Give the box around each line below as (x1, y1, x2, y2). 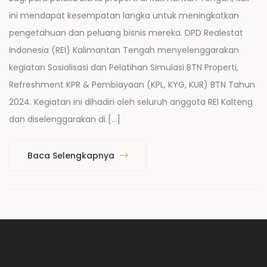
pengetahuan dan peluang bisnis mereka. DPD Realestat (9, 27, 243, 39)
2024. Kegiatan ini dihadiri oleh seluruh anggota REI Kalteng (9, 96, 253, 108)
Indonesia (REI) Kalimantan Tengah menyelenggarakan (9, 44, 239, 57)
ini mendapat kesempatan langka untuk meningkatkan (9, 10, 239, 22)
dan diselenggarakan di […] (9, 113, 120, 126)
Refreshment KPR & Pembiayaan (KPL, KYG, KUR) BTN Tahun (9, 79, 255, 91)
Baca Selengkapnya (27, 150, 117, 162)
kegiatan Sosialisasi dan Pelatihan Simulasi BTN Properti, (9, 61, 238, 74)
